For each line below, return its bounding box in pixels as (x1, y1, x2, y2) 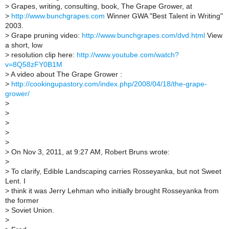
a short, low (5, 41, 42, 49)
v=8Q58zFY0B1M (5, 60, 62, 68)
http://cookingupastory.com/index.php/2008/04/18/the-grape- (11, 80, 207, 88)
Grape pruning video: (9, 31, 82, 39)
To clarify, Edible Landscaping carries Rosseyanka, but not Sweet (9, 167, 221, 175)
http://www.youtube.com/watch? (77, 51, 179, 59)
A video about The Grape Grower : (9, 70, 122, 78)
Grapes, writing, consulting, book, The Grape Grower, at (9, 2, 192, 10)
